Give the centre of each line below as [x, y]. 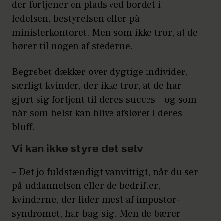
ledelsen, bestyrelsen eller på [76, 18]
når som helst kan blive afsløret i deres [97, 113]
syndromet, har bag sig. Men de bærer [96, 213]
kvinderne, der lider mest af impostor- [96, 200]
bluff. [23, 127]
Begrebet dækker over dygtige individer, [100, 72]
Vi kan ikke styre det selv [77, 149]
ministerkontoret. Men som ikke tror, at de [105, 32]
